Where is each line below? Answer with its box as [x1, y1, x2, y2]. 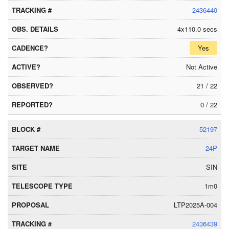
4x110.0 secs [177, 24, 217, 34]
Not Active [186, 62, 217, 72]
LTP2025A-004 [174, 200, 217, 210]
